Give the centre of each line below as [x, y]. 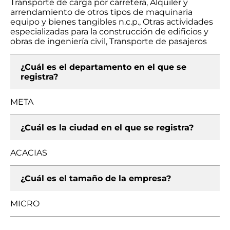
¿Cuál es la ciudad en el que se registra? [107, 128]
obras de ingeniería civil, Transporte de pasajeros [109, 41]
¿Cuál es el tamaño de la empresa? [96, 178]
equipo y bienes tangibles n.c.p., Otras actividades [112, 22]
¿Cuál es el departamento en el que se [103, 67]
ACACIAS [29, 153]
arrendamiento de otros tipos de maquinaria [101, 12]
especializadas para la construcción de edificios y [109, 32]
